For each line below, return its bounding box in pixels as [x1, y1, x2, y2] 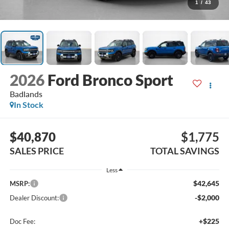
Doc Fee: [9, 217, 35, 225]
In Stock [13, 100, 43, 110]
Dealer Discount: [9, 193, 59, 202]
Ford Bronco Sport [47, 71, 173, 89]
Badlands [9, 89, 42, 99]
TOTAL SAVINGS [150, 145, 220, 156]
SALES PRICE [9, 145, 64, 156]
